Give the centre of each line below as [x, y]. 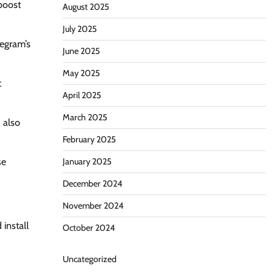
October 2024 [88, 228]
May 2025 [81, 73]
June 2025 [81, 51]
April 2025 [82, 95]
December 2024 [92, 184]
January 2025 [87, 161]
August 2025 [86, 7]
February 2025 [89, 139]
